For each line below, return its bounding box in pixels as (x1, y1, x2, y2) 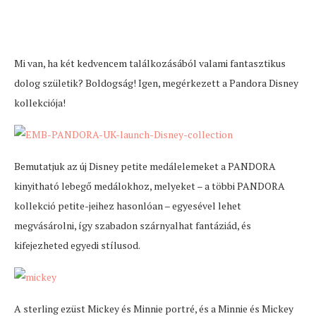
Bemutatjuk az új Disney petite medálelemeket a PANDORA (14, 159, 276, 174)
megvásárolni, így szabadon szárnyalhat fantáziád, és (14, 219, 251, 233)
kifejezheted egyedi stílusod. (14, 238, 140, 253)
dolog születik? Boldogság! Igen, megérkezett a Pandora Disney (14, 76, 298, 90)
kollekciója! (14, 96, 66, 110)
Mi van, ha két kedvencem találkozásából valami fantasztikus (14, 56, 286, 71)
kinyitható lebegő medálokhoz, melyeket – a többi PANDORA (14, 179, 285, 193)
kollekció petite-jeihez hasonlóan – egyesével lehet (14, 199, 241, 213)
